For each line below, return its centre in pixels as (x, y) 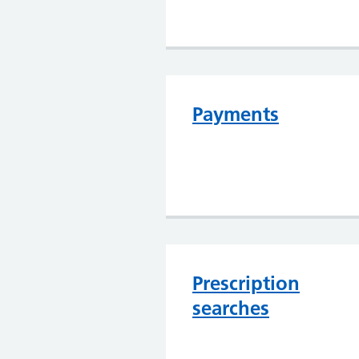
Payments (236, 114)
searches (231, 308)
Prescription (246, 283)
